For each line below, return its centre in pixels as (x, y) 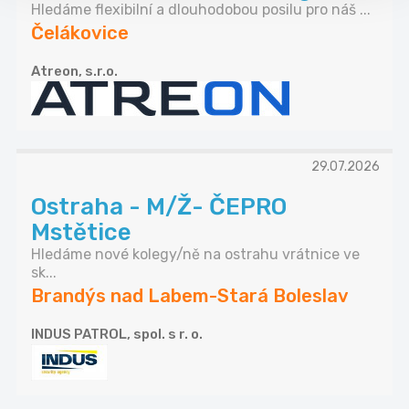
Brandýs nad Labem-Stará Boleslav (190, 296)
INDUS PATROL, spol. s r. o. (117, 335)
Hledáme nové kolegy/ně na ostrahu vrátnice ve (195, 255)
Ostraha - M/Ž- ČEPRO (159, 207)
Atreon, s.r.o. (74, 72)
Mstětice (81, 233)
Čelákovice (80, 33)
